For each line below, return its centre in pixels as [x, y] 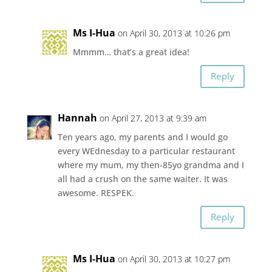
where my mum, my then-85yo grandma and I [151, 165]
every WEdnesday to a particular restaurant [146, 151]
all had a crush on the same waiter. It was [142, 178]
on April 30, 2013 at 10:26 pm [174, 33]
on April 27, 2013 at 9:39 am [153, 118]
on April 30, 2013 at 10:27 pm [174, 259]
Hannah [77, 117]
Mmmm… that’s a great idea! [131, 52]
